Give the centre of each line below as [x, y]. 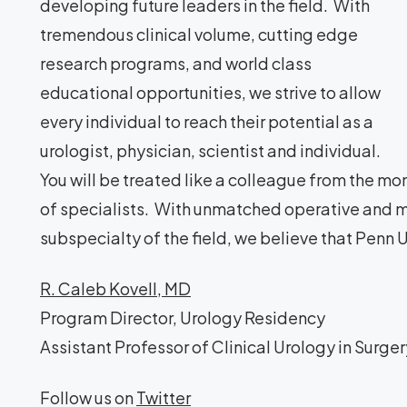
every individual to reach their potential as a [207, 121]
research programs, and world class [176, 63]
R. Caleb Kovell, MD [115, 288]
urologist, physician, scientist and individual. [212, 150]
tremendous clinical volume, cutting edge [199, 34]
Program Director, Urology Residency [183, 318]
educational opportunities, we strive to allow [210, 92]
